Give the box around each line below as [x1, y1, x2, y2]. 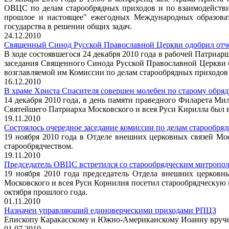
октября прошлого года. [4, 188, 87, 196]
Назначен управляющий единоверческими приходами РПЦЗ [4, 206, 216, 215]
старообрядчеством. [4, 142, 73, 150]
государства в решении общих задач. [4, 22, 132, 31]
